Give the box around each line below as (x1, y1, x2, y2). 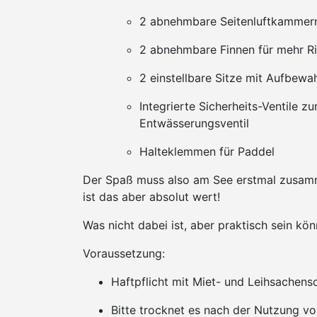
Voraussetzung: (83, 246, 165, 260)
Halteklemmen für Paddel (139, 144, 275, 158)
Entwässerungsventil (139, 116, 249, 130)
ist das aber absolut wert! (83, 190, 220, 204)
